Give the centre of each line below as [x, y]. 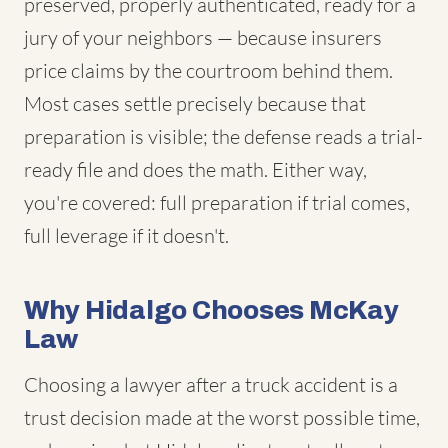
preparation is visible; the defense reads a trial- [223, 136]
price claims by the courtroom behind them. [208, 70]
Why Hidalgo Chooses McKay [211, 310]
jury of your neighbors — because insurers [203, 37]
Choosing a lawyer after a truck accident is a [211, 384]
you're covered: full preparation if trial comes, [217, 202]
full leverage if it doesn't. [126, 235]
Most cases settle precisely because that [195, 103]
